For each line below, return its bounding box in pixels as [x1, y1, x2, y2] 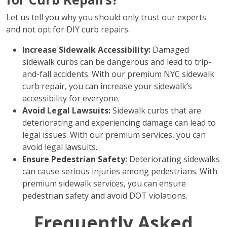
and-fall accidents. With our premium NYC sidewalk [22, 68, 214, 80]
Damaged [150, 44, 189, 55]
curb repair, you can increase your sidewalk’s [22, 81, 192, 92]
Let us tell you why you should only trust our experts [6, 12, 206, 23]
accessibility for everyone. [22, 93, 120, 104]
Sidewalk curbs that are [110, 105, 201, 116]
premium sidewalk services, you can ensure [22, 178, 186, 189]
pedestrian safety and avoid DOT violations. [22, 190, 187, 201]
